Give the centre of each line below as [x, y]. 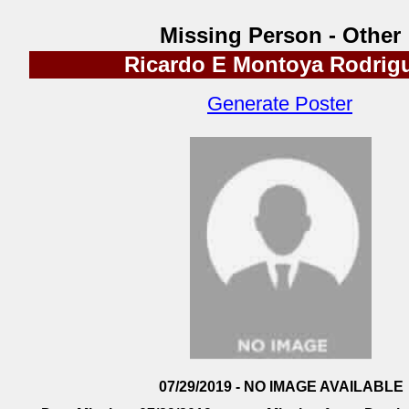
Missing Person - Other [280, 35]
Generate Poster [280, 104]
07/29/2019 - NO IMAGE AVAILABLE [281, 387]
